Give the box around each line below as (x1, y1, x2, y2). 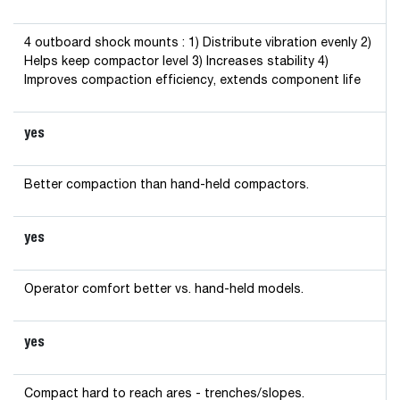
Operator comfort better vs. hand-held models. (24, 283, 304, 296)
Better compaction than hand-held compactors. (24, 179, 309, 191)
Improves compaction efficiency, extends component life (24, 74, 361, 87)
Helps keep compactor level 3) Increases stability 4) (24, 55, 329, 68)
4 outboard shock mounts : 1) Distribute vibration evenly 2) (24, 37, 371, 49)
